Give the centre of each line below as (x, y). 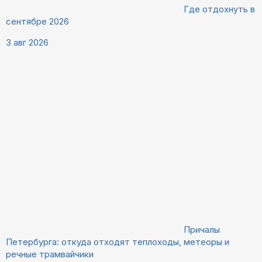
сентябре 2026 (37, 22)
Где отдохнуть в (219, 9)
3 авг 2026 (27, 43)
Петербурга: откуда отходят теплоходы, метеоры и (118, 242)
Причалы (202, 230)
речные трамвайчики (50, 254)
